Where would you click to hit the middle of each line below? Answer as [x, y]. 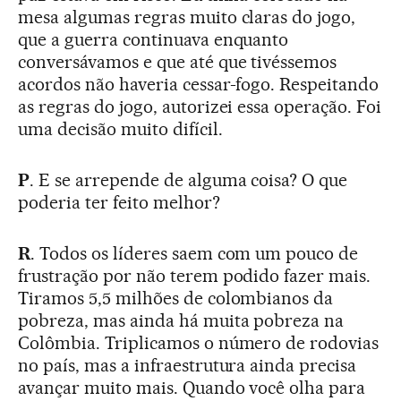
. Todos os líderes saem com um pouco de [194, 254]
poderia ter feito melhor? [119, 203]
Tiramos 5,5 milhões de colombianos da [176, 299]
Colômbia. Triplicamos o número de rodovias [199, 343]
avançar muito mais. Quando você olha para [192, 388]
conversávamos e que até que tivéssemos [178, 62]
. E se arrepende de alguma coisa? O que [188, 180]
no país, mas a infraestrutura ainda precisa [188, 366]
